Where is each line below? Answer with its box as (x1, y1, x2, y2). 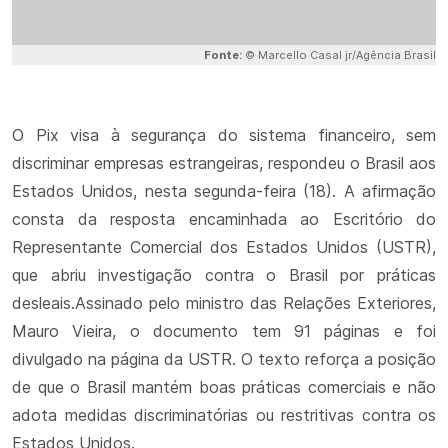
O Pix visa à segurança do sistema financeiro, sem (12, 125, 436, 145)
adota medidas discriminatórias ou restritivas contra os (12, 405, 436, 425)
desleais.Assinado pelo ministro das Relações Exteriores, (12, 293, 436, 313)
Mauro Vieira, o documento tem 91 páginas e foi (12, 321, 436, 341)
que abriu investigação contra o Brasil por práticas (12, 265, 436, 285)
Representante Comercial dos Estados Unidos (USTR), (12, 237, 436, 257)
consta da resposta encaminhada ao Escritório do (12, 209, 436, 229)
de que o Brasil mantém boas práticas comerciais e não (12, 377, 436, 397)
